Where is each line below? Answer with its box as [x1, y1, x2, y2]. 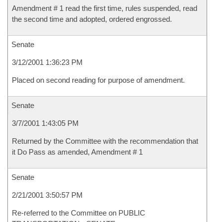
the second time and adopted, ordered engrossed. [12, 15, 172, 23]
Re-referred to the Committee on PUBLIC [12, 209, 145, 217]
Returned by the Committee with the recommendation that [12, 137, 198, 145]
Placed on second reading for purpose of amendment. [12, 76, 185, 84]
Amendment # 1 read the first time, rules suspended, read [12, 4, 197, 12]
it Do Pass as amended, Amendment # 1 [12, 148, 143, 156]
